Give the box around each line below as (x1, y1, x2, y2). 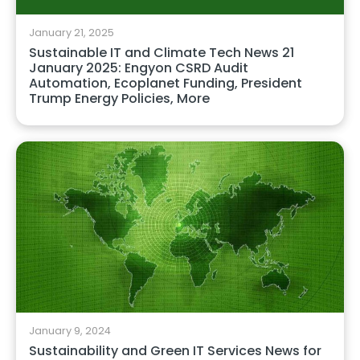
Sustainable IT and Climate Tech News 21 (29, 43, 294, 62)
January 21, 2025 (29, 25, 114, 39)
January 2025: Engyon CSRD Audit (29, 58, 248, 77)
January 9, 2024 (29, 324, 111, 338)
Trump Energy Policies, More (29, 88, 210, 108)
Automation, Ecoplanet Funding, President (29, 73, 302, 92)
